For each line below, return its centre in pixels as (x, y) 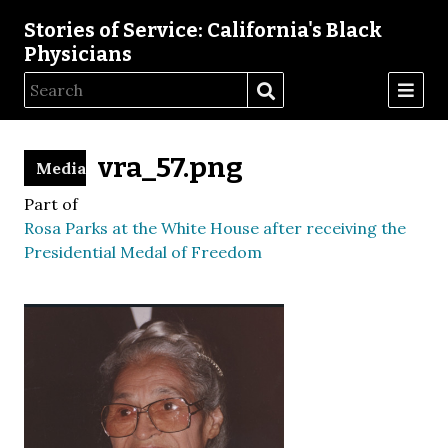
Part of (51, 204)
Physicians (78, 54)
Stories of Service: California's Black (203, 30)
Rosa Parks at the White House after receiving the (215, 228)
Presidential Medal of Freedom (143, 252)
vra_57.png (170, 167)
